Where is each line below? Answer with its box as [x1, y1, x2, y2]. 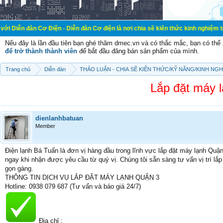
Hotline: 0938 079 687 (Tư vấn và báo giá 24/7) [5, 183, 141, 190]
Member [35, 123, 55, 129]
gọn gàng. [5, 165, 33, 172]
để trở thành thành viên [5, 47, 77, 55]
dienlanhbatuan [35, 114, 83, 122]
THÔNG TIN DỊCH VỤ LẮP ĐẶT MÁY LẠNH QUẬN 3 [5, 174, 159, 181]
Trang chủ [5, 66, 30, 72]
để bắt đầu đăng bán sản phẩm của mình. [77, 47, 199, 55]
